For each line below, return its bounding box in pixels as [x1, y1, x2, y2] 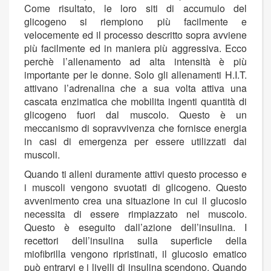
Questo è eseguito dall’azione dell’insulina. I [24, 220, 247, 235]
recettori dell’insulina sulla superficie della [24, 233, 247, 248]
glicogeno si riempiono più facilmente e [24, 15, 247, 29]
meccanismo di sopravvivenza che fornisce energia [24, 121, 247, 135]
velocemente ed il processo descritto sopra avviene [24, 28, 247, 42]
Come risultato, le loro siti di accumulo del [24, 1, 247, 16]
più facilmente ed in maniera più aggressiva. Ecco [24, 41, 247, 56]
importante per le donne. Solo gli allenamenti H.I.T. [24, 68, 247, 82]
